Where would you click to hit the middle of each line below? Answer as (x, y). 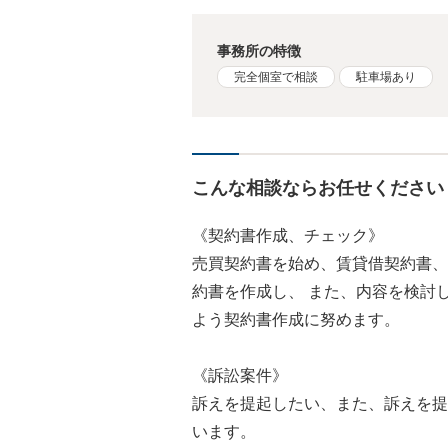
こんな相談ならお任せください (318, 187)
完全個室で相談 (276, 76)
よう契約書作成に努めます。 (296, 319)
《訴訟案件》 (240, 375)
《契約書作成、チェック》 (288, 235)
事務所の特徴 (259, 50)
